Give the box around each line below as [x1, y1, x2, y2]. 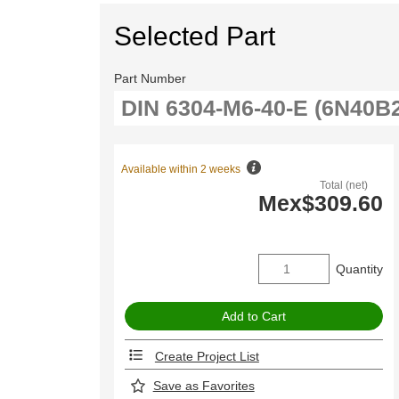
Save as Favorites [152, 379, 255, 394]
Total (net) [320, 179, 369, 192]
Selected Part [114, 20, 276, 51]
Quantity [335, 262, 383, 277]
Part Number [114, 70, 187, 85]
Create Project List [154, 349, 259, 364]
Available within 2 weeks [121, 163, 244, 176]
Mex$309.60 [257, 191, 383, 216]
